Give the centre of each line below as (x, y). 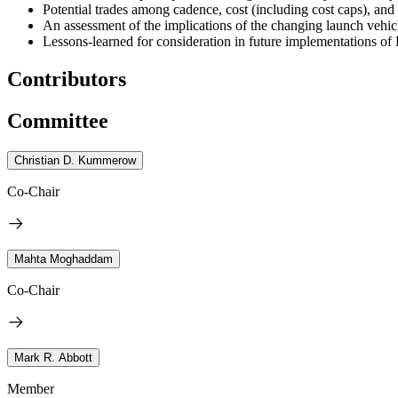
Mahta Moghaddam (64, 259)
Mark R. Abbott (53, 357)
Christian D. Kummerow (75, 160)
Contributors (67, 79)
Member (31, 388)
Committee (58, 120)
